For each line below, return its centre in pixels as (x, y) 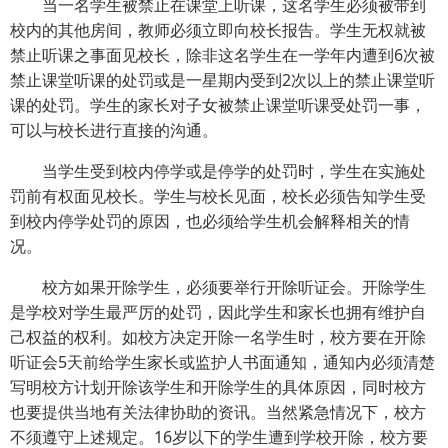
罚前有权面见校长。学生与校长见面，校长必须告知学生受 (218, 196)
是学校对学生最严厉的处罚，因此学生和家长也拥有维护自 (218, 312)
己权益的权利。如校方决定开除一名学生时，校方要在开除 (218, 337)
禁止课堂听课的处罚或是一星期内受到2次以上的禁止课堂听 (222, 80)
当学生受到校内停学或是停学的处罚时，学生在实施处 (234, 171)
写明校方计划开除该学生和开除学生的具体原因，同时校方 (218, 387)
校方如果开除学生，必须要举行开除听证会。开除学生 (234, 287)
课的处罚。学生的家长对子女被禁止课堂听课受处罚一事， (218, 105)
